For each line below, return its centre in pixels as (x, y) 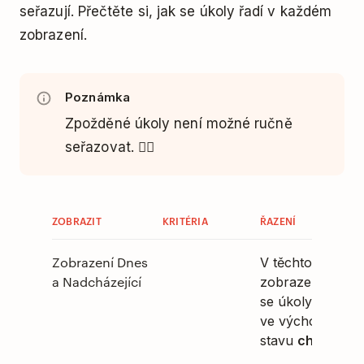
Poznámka (98, 97)
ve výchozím (299, 321)
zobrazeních (299, 282)
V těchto (286, 262)
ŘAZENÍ (278, 220)
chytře (318, 340)
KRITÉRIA (185, 220)
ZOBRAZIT (77, 220)
